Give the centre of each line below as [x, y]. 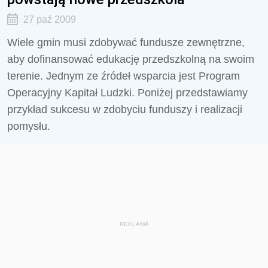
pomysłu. [29, 126]
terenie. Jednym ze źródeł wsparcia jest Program [124, 76]
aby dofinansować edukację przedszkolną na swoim [131, 59]
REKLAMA [134, 224]
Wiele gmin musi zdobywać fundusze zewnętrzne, [126, 42]
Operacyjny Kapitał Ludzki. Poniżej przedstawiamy [127, 93]
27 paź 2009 [49, 19]
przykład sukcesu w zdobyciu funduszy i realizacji [125, 109]
